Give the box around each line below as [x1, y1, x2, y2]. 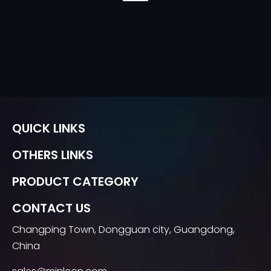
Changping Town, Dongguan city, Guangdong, [12, 223, 235, 237]
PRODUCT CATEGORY [12, 173, 139, 190]
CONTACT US [12, 200, 91, 217]
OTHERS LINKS [12, 146, 93, 163]
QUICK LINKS [12, 120, 85, 137]
